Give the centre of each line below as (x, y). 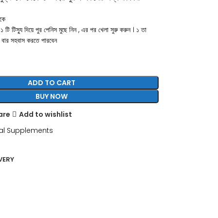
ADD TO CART (52, 83)
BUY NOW (52, 96)
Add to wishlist (45, 114)
